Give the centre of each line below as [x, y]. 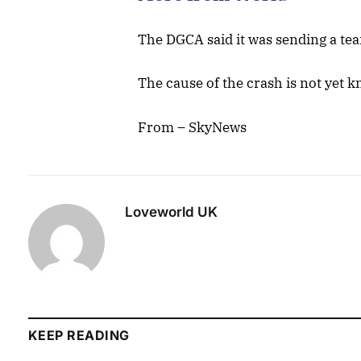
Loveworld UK [171, 212]
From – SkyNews [193, 127]
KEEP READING [79, 335]
